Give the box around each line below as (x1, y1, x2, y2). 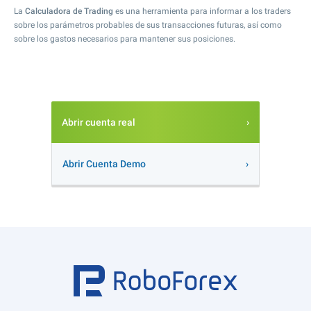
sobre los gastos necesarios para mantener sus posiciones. (14, 34, 235, 44)
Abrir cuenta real (62, 117, 135, 128)
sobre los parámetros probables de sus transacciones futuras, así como (14, 20, 282, 30)
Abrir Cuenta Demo (62, 158, 146, 169)
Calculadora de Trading (25, 6, 113, 16)
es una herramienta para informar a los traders (113, 6, 291, 16)
